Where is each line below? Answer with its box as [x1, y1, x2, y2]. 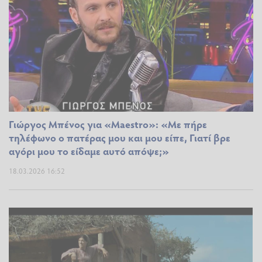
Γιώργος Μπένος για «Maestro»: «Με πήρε [9, 117, 207, 132]
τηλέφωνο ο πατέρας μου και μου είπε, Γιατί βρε [9, 130, 230, 145]
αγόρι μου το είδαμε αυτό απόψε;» [9, 144, 169, 158]
